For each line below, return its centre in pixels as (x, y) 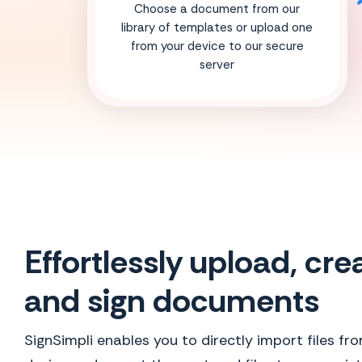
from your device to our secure (217, 46)
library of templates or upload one (217, 27)
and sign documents (172, 301)
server (217, 64)
